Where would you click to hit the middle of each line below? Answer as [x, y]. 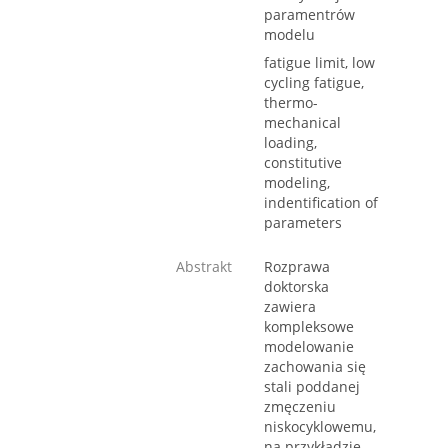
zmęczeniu [300, 407]
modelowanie [309, 347]
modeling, [297, 183]
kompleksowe [309, 327]
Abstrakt [204, 267]
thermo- [291, 103]
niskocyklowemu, [320, 427]
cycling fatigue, [314, 83]
